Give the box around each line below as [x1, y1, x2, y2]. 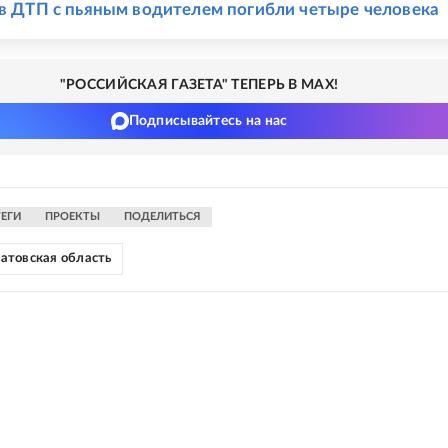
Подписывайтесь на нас [128, 114, 288, 128]
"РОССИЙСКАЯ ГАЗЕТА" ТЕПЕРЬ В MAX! [59, 78, 339, 92]
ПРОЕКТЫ [45, 211, 100, 222]
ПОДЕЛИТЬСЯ [124, 211, 200, 222]
